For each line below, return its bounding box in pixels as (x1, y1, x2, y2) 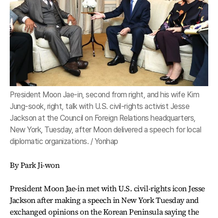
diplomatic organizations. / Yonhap (10, 136, 118, 146)
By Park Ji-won (10, 159, 60, 170)
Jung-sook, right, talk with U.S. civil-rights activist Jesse (10, 101, 190, 111)
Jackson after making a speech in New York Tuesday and (10, 194, 199, 205)
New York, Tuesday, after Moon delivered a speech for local (10, 125, 201, 134)
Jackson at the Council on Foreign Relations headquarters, (10, 113, 196, 123)
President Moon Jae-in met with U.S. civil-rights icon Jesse (10, 182, 205, 194)
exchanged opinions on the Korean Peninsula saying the (10, 206, 199, 217)
